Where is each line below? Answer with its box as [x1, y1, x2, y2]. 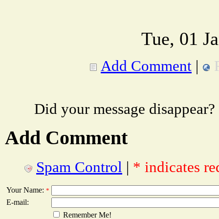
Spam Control [36, 158, 122, 176]
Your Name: [6, 186, 46, 195]
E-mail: [6, 198, 29, 207]
